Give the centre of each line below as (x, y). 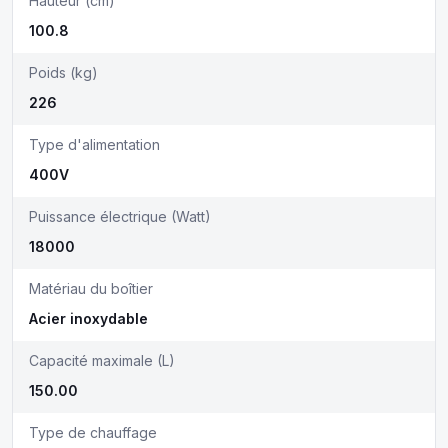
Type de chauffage (93, 432)
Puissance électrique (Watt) (120, 216)
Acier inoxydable (88, 318)
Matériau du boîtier (91, 288)
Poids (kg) (63, 72)
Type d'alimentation (94, 144)
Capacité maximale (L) (102, 360)
